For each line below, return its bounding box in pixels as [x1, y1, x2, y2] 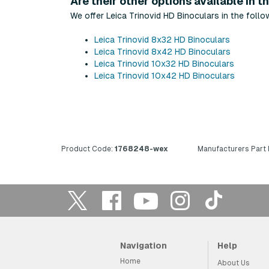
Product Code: [61, 144, 113, 153]
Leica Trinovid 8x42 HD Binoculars [94, 46, 231, 56]
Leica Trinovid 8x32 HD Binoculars [94, 34, 230, 44]
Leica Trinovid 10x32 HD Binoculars [94, 58, 234, 68]
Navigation [119, 240, 167, 250]
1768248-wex [113, 144, 168, 153]
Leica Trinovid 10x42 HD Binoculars [94, 70, 235, 80]
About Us [217, 258, 250, 267]
